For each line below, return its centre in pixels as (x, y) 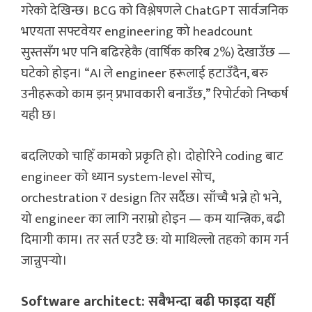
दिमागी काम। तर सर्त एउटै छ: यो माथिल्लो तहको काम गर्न (155, 240)
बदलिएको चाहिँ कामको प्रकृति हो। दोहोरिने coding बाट (152, 156)
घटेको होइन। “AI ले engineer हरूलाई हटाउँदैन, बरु (145, 74)
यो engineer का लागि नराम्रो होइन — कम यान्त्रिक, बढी (153, 219)
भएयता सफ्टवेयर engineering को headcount (137, 32)
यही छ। (39, 116)
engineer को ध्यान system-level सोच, (117, 177)
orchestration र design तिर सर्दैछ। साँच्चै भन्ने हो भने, (151, 198)
